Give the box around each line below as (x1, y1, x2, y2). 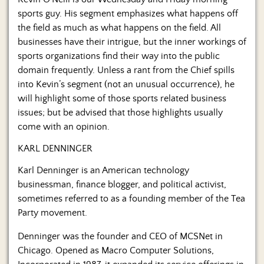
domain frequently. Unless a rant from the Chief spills (18, 65, 235, 76)
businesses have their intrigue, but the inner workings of (18, 37, 246, 48)
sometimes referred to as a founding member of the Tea (18, 193, 245, 204)
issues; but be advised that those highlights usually (18, 107, 223, 118)
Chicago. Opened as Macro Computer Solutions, (18, 245, 214, 256)
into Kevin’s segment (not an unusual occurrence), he (18, 79, 235, 90)
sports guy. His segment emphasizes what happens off (18, 8, 238, 19)
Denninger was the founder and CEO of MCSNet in (18, 231, 223, 242)
